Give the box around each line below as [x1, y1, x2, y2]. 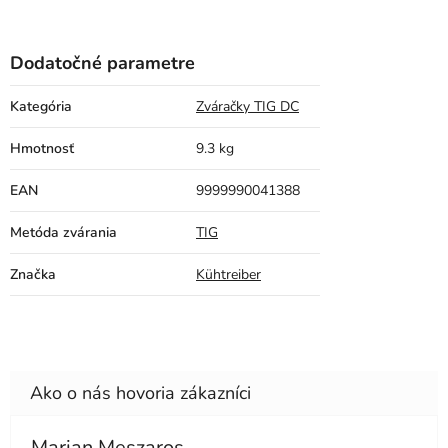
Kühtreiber [196, 265, 261, 285]
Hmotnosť [10, 139, 74, 159]
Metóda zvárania [10, 223, 117, 243]
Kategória [10, 97, 72, 117]
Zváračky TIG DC [196, 97, 299, 117]
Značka [10, 265, 56, 285]
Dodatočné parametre [10, 51, 195, 76]
